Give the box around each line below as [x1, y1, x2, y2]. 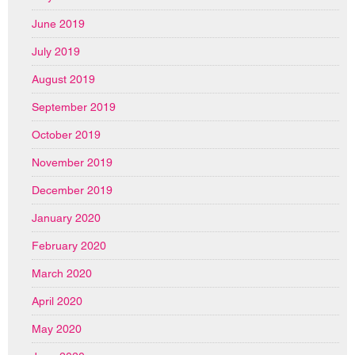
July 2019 [32, 44, 80, 58]
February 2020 [32, 239, 106, 252]
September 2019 [32, 100, 116, 113]
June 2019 [32, 17, 85, 30]
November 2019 [32, 155, 113, 169]
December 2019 [32, 183, 113, 197]
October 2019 [32, 128, 101, 141]
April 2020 [32, 294, 82, 307]
